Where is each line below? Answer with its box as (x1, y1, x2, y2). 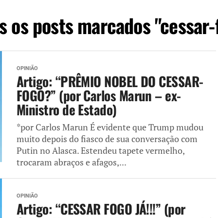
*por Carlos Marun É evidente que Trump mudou (17, 122, 203, 133)
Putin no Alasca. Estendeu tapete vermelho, (17, 145, 184, 157)
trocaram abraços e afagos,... (17, 157, 127, 168)
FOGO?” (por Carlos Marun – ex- (17, 86, 181, 106)
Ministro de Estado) (17, 100, 117, 120)
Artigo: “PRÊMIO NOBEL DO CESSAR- (17, 72, 203, 91)
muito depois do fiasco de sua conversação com (17, 133, 198, 145)
